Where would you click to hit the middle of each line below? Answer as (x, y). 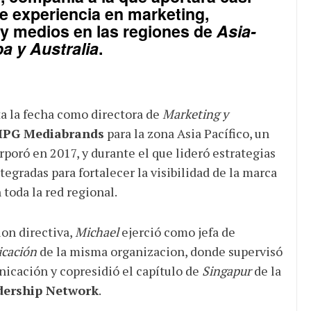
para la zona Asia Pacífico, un (186, 134)
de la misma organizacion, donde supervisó (159, 252)
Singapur (226, 271)
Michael (96, 232)
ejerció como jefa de (177, 232)
